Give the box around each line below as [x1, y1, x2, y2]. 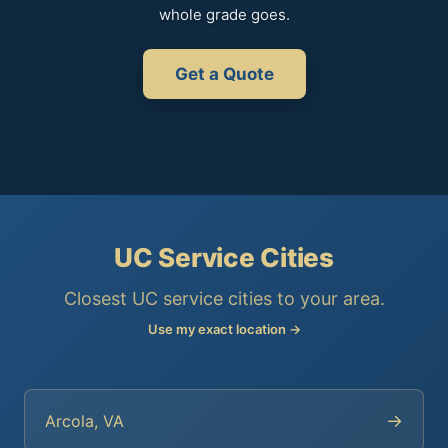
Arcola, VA [45, 410, 124, 431]
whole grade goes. [158, 5, 290, 24]
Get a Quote [174, 64, 274, 84]
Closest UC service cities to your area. [63, 288, 385, 309]
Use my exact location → [147, 321, 301, 337]
